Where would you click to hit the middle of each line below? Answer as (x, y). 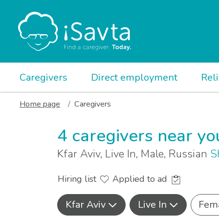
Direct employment (134, 77)
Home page (40, 104)
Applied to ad (141, 179)
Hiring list (78, 179)
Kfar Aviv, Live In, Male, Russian (134, 154)
